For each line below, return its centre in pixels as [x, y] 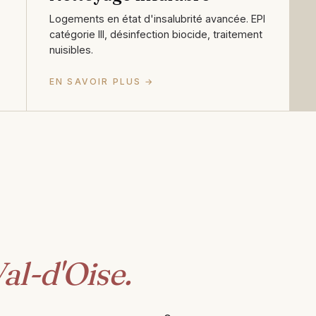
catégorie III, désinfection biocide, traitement [156, 34]
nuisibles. [71, 49]
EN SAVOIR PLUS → [102, 81]
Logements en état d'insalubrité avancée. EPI [157, 18]
